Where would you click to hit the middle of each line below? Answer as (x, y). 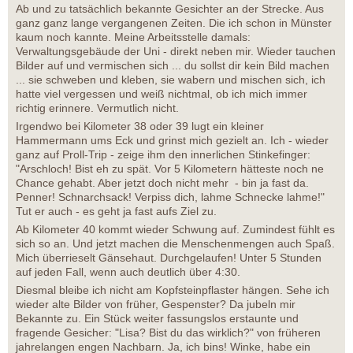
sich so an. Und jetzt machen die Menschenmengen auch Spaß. (175, 244)
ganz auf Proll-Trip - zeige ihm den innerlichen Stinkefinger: (163, 155)
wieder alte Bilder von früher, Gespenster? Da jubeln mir (156, 305)
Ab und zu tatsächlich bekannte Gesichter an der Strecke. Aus (170, 9)
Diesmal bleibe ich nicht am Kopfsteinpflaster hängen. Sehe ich (173, 290)
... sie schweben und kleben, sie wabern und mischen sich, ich (171, 80)
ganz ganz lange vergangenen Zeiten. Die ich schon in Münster (174, 23)
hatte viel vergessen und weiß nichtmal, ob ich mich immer (162, 94)
